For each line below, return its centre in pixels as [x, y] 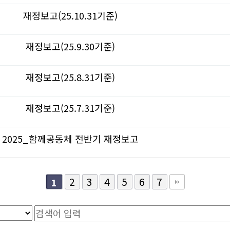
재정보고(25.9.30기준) [71, 46]
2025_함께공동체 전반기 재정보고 [71, 139]
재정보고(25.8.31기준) [71, 77]
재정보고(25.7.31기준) [71, 108]
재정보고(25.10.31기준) [71, 15]
